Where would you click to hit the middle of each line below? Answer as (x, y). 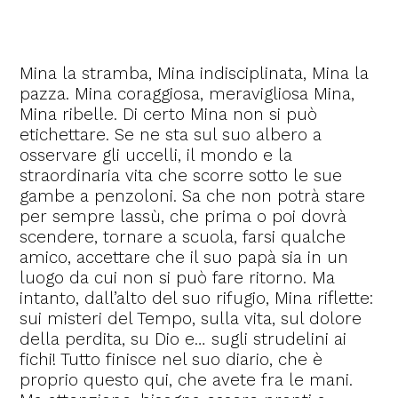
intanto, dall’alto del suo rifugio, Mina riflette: (197, 298)
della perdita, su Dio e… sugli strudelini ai (183, 339)
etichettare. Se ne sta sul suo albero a (171, 135)
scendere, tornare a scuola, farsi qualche (183, 237)
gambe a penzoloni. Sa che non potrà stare (193, 196)
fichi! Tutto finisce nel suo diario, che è (171, 359)
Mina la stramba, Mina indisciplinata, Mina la (195, 73)
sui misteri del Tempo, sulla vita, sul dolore (191, 318)
